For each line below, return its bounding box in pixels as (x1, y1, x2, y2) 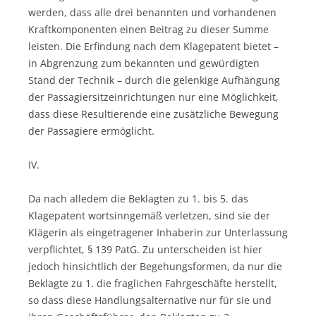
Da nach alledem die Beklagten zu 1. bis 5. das (28, 191, 248, 205)
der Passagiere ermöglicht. (28, 123, 154, 138)
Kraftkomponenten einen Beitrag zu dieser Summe (28, 22, 269, 36)
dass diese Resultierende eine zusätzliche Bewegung (28, 107, 279, 121)
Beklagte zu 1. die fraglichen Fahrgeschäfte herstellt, (28, 276, 277, 290)
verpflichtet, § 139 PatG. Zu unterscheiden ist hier (28, 242, 262, 256)
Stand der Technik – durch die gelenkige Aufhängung (28, 73, 280, 87)
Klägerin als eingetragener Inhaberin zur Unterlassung (28, 225, 288, 239)
